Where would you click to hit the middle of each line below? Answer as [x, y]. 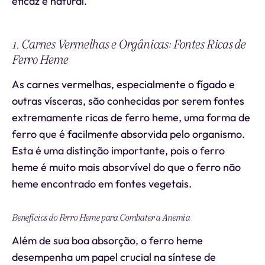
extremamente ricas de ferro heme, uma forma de [131, 117]
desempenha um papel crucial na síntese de [114, 257]
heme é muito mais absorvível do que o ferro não [126, 167]
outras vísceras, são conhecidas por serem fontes [128, 101]
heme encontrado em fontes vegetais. [102, 184]
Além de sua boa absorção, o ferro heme [107, 240]
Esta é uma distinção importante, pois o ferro [118, 151]
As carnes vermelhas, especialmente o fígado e [123, 84]
